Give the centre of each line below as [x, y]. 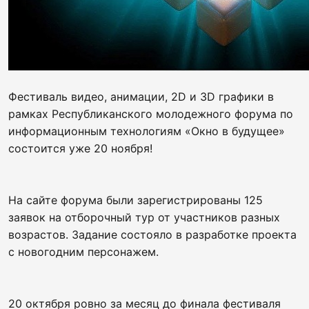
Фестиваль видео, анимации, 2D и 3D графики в [141, 97]
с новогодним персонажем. [83, 252]
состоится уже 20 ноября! [80, 148]
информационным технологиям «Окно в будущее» [147, 131]
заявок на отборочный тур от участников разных [144, 217]
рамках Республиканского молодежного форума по [151, 114]
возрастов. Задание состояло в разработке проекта [152, 235]
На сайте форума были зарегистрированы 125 [136, 200]
